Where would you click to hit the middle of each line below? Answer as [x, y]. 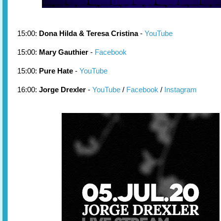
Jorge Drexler [62, 90]
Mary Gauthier [64, 52]
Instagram [182, 90]
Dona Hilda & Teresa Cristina [89, 33]
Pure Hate [56, 71]
